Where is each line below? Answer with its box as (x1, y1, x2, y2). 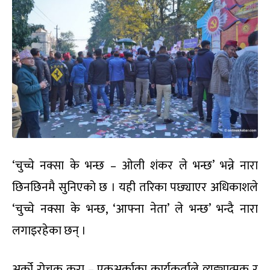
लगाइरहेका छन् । (12, 220, 86, 241)
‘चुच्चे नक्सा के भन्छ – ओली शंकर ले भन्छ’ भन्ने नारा (12, 155, 258, 176)
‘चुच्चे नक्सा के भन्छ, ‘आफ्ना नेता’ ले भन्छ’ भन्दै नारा (12, 198, 258, 219)
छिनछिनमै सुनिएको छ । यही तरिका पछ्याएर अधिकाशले (12, 177, 258, 198)
